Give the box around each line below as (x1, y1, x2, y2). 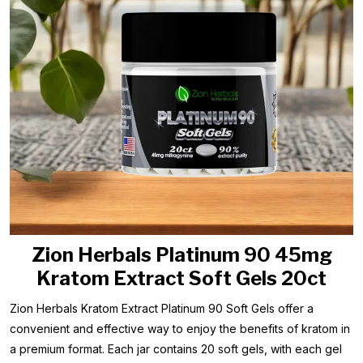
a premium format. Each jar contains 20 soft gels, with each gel (10, 342, 342, 356)
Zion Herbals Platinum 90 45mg (31, 243, 332, 267)
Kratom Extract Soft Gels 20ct (36, 267, 327, 290)
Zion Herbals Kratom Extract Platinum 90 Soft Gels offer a (10, 301, 314, 315)
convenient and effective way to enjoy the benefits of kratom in (10, 322, 350, 335)
